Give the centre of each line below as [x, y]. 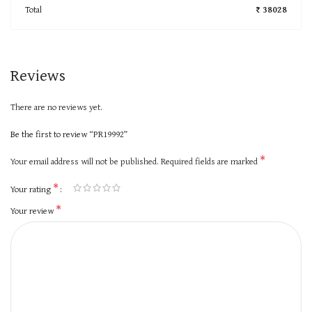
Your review [33, 210]
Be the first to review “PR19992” [69, 134]
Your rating [32, 189]
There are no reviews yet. [56, 107]
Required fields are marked [210, 161]
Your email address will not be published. [85, 161]
